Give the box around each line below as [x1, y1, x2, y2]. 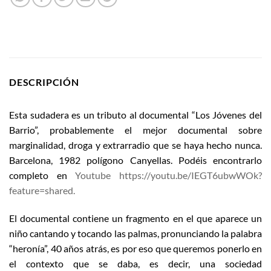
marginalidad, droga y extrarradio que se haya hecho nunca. [9, 139, 262, 151]
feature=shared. [9, 184, 75, 197]
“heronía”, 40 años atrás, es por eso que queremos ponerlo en [9, 242, 262, 254]
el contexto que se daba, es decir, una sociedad [9, 257, 262, 269]
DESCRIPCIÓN [9, 76, 79, 88]
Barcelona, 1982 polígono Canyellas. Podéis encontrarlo [9, 154, 262, 166]
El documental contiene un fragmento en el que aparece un [9, 212, 262, 224]
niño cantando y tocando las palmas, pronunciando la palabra [9, 227, 262, 239]
